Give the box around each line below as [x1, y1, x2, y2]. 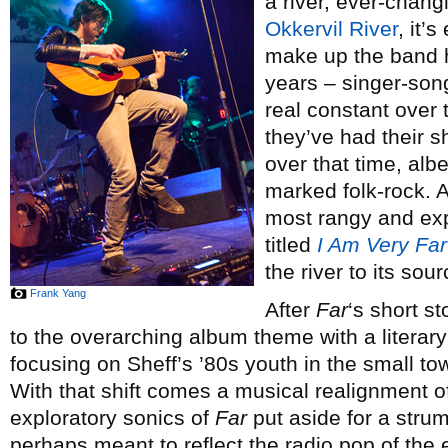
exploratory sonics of [10, 406, 215, 429]
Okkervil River [265, 17, 398, 40]
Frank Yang [30, 287, 86, 299]
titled [265, 233, 317, 256]
